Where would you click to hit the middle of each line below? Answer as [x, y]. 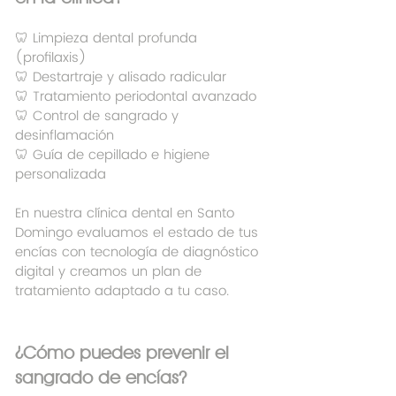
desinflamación [65, 136]
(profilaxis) [51, 58]
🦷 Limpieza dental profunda [108, 39]
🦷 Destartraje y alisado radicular [121, 78]
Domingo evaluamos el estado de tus [139, 233]
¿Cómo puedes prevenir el [125, 353]
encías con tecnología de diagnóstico [139, 253]
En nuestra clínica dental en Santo [127, 214]
